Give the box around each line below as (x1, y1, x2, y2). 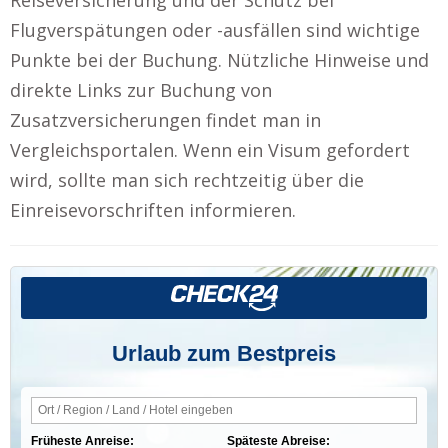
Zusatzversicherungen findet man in (10, 107, 321, 132)
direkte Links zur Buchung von (10, 77, 272, 102)
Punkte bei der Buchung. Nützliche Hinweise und (10, 47, 429, 72)
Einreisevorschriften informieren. (10, 197, 296, 222)
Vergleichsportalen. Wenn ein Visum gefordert (10, 137, 410, 162)
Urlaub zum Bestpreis (112, 340, 336, 366)
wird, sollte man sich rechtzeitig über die (10, 167, 364, 192)
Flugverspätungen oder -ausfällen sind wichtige (10, 17, 420, 42)
